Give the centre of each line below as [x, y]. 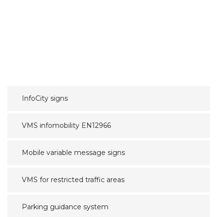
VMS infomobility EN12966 [66, 126]
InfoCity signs [45, 99]
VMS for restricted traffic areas [73, 180]
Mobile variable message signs [73, 153]
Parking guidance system [65, 207]
